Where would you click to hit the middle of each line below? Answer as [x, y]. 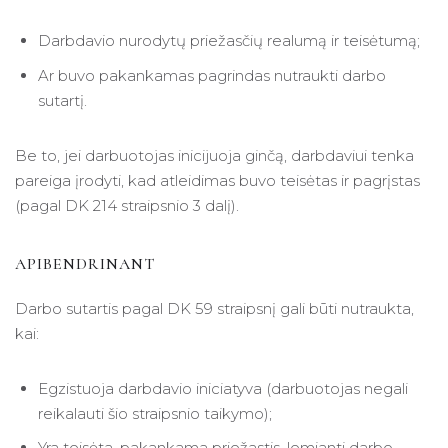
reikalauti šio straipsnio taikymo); [154, 413]
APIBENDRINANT [85, 264]
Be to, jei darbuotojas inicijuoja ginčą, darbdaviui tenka [214, 156]
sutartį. [62, 101]
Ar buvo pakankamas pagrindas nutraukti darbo [211, 76]
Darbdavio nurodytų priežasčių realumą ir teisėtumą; [228, 41]
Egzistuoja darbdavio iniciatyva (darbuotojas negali [222, 388]
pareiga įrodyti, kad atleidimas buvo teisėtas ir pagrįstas [217, 181]
